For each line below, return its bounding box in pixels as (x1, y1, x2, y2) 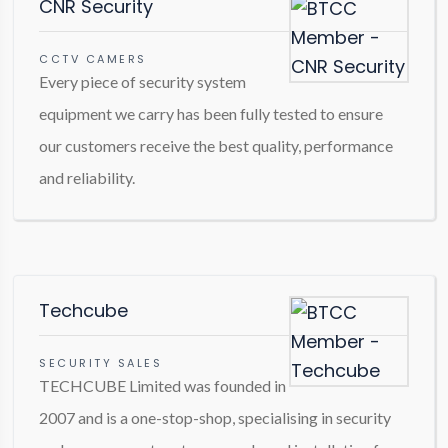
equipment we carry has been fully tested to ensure (39, 104, 384, 123)
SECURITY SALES (39, 355, 163, 371)
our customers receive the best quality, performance (39, 136, 394, 155)
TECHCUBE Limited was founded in (39, 376, 287, 395)
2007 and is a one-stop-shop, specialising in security (39, 408, 392, 427)
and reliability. (39, 168, 136, 187)
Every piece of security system (39, 72, 247, 91)
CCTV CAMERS (39, 51, 147, 67)
